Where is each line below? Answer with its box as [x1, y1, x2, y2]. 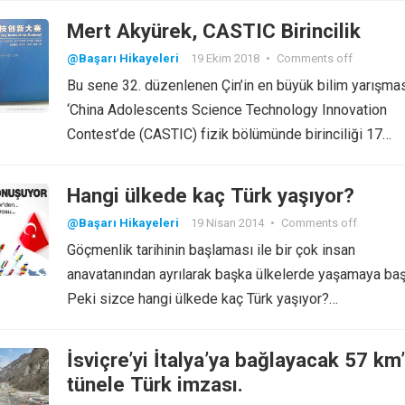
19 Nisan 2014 [191, 216, 264, 230]
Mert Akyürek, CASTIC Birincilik [67, 19, 361, 42]
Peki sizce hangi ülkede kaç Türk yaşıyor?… [67, 290, 338, 307]
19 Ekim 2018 [191, 52, 259, 65]
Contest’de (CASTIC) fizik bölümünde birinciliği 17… [67, 126, 391, 143]
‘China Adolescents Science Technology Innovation [67, 101, 387, 118]
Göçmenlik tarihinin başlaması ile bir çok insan [67, 241, 355, 259]
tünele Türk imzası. [67, 372, 243, 396]
